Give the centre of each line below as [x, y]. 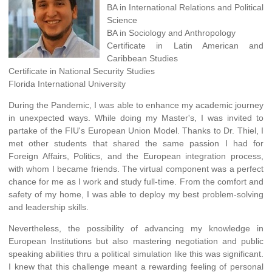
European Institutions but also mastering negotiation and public [136, 241]
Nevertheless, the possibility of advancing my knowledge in [136, 228]
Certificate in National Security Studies [82, 71]
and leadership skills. [49, 207]
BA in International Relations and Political [185, 7]
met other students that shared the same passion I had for [136, 143]
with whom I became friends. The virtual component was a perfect [136, 168]
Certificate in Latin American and [185, 45]
